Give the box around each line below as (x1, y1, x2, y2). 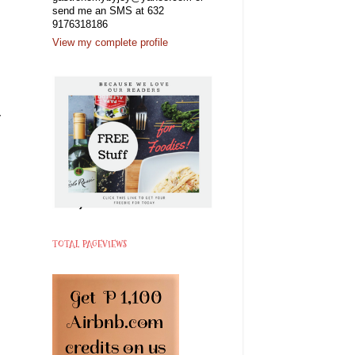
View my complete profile (52, 37, 168, 49)
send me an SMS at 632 (52, 5, 164, 17)
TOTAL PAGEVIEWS (52, 237, 127, 251)
